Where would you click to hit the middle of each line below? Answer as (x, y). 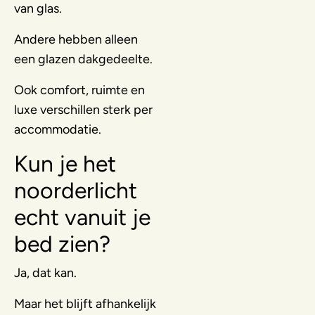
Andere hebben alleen (76, 39)
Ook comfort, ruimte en (79, 90)
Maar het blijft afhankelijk (85, 303)
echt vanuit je (82, 217)
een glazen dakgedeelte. (83, 59)
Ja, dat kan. (45, 272)
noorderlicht (76, 190)
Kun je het (65, 163)
